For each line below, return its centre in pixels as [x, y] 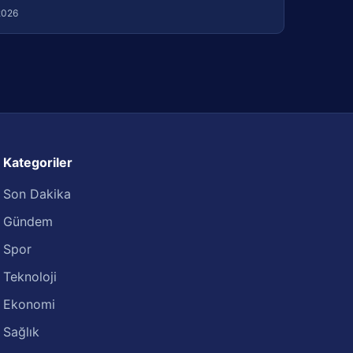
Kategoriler [38, 162]
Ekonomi [30, 304]
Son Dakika [37, 194]
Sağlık [22, 332]
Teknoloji [30, 277]
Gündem [28, 221]
